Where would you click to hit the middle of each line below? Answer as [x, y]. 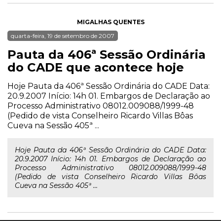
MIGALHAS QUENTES [110, 22]
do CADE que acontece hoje [96, 67]
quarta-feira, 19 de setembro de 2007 [63, 36]
